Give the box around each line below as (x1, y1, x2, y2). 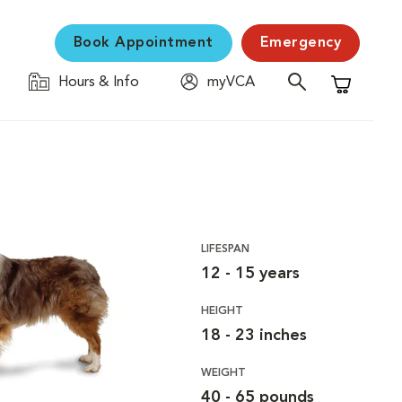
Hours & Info (58, 75, 139, 90)
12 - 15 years (200, 266, 300, 282)
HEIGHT (200, 306, 243, 317)
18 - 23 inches (200, 328, 307, 344)
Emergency (259, 36, 341, 50)
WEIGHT (200, 368, 246, 379)
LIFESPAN (200, 244, 249, 255)
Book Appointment (73, 36, 214, 50)
